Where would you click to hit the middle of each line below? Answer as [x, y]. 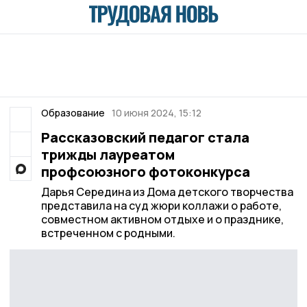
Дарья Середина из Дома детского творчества [167, 192]
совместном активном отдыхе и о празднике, [162, 219]
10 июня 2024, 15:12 [157, 113]
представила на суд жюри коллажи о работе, [161, 206]
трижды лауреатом [108, 155]
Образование [73, 113]
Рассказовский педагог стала [145, 137]
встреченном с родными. [108, 233]
